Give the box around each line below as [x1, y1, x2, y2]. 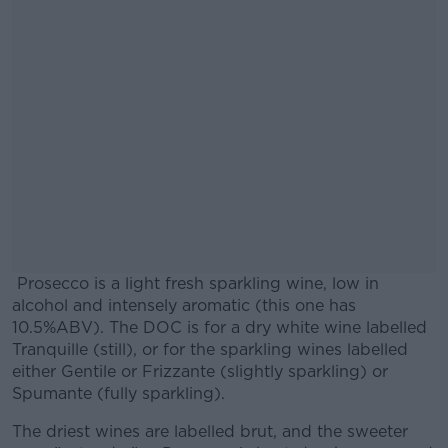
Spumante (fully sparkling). [12, 384, 225, 403]
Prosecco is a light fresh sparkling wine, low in [17, 274, 379, 293]
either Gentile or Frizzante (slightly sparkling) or [12, 362, 388, 381]
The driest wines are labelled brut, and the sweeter [12, 422, 408, 441]
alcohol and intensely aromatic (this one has [12, 296, 356, 315]
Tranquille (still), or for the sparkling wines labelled [12, 340, 408, 359]
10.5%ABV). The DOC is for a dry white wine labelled [12, 318, 427, 337]
